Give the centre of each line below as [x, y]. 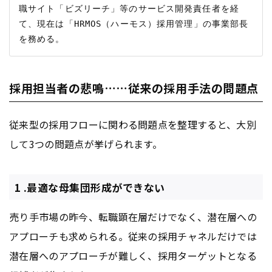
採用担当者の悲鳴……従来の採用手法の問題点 [134, 88]
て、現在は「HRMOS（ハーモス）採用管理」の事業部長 [134, 24]
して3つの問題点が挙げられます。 [86, 144]
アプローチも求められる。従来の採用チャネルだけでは [133, 236]
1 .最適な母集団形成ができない [90, 187]
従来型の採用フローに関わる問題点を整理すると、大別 [133, 125]
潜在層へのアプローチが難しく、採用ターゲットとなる [133, 255]
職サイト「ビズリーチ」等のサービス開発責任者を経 [129, 9]
